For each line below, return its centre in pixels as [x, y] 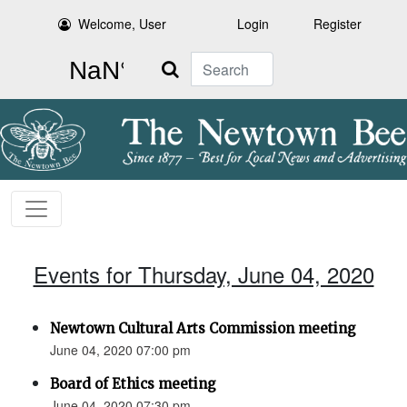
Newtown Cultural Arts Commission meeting [203, 329]
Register [338, 24]
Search [170, 62]
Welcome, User [123, 24]
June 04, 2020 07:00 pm [120, 350]
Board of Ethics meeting [133, 384]
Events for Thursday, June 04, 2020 [203, 274]
